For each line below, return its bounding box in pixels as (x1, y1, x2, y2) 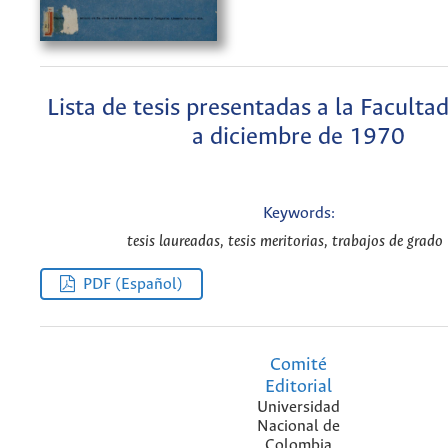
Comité (270, 354, 327, 375)
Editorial (265, 376, 332, 397)
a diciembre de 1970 (192, 123, 405, 151)
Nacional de (257, 417, 340, 435)
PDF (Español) (83, 275, 184, 293)
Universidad (257, 398, 340, 416)
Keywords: (262, 205, 335, 223)
